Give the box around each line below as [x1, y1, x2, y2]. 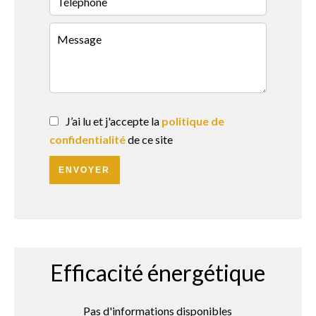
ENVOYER [59, 165, 111, 175]
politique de [162, 114, 224, 128]
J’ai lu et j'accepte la [66, 114, 162, 128]
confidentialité [49, 133, 126, 146]
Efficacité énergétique [50, 259, 266, 286]
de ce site [126, 133, 173, 146]
